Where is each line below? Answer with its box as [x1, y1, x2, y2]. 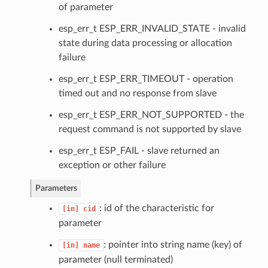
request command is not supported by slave [58, 124, 241, 134]
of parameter [58, 2, 113, 12]
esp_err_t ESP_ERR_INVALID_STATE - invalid [58, 23, 246, 33]
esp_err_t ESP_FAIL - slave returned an [58, 145, 220, 156]
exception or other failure [58, 160, 166, 170]
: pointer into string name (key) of [103, 239, 242, 249]
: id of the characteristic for [99, 203, 214, 213]
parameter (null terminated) [58, 254, 173, 264]
